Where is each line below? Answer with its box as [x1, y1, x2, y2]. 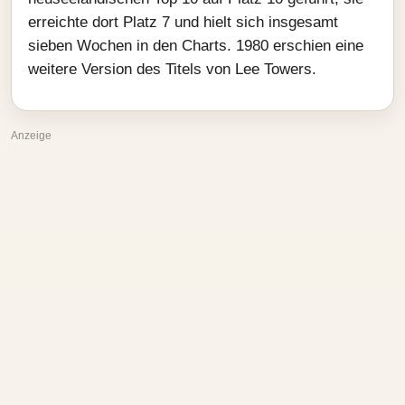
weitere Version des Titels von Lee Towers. [28, 61, 316, 78]
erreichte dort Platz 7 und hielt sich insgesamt [28, 14, 338, 31]
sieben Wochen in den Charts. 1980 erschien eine [28, 37, 363, 54]
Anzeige [11, 129, 52, 142]
